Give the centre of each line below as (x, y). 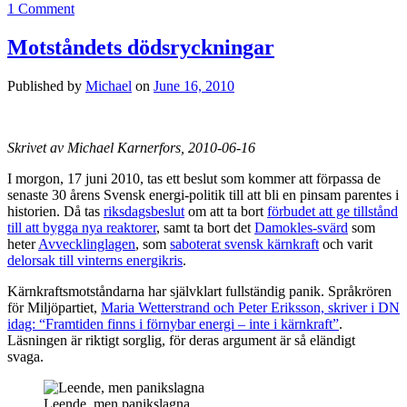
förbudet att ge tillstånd (333, 211)
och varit (346, 243)
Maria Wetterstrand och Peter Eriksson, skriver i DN (250, 307)
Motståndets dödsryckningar (141, 47)
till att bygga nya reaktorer (82, 227)
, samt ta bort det (205, 227)
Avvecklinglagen (87, 243)
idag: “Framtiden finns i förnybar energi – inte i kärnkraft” (173, 323)
